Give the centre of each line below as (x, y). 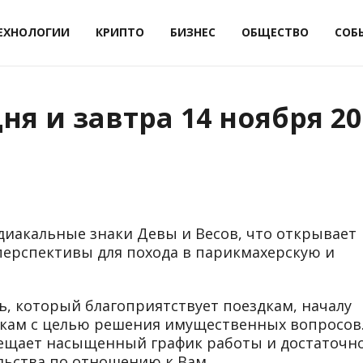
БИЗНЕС (193, 32)
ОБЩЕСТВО (275, 32)
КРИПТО (120, 32)
